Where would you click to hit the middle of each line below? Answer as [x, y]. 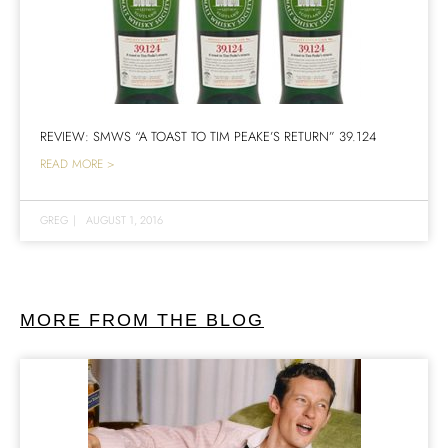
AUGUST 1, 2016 [124, 220]
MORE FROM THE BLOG [142, 320]
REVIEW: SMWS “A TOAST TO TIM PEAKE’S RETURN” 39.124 [208, 137]
